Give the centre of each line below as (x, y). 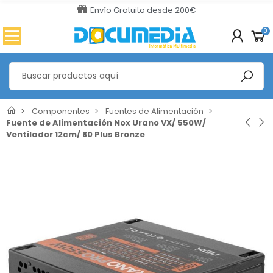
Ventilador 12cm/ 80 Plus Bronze (76, 134)
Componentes (61, 111)
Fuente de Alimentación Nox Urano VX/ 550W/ (106, 122)
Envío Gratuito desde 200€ (143, 10)
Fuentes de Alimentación (154, 111)
